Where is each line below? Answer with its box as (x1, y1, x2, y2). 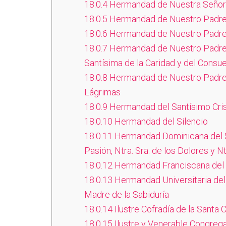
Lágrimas (84, 87, 121, 97)
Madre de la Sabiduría (84, 189, 169, 200)
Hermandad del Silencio (112, 116, 208, 127)
